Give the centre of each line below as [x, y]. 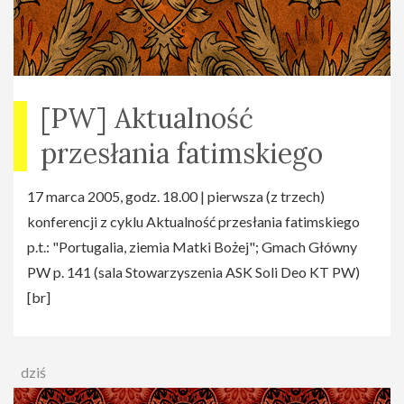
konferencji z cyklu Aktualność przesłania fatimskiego [193, 222]
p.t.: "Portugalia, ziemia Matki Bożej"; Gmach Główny [192, 247]
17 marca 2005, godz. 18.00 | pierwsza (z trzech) [176, 197]
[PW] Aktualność [147, 119]
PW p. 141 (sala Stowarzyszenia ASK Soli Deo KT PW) [193, 272]
